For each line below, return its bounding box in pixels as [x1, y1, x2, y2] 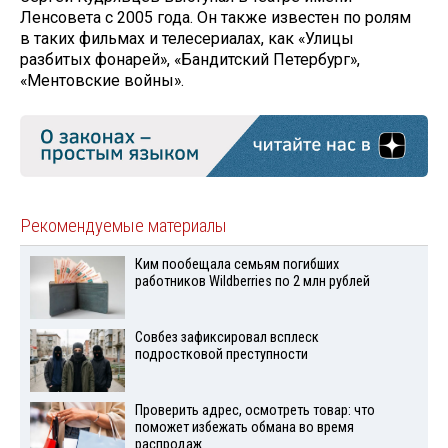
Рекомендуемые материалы [20, 215, 227, 238]
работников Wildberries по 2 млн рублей [134, 273, 370, 291]
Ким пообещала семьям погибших [134, 256, 339, 274]
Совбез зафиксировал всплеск [134, 329, 319, 347]
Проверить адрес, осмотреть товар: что [134, 401, 375, 419]
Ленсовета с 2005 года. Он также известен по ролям [20, 8, 411, 28]
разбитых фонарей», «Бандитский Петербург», [20, 50, 360, 70]
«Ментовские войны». [20, 71, 184, 91]
